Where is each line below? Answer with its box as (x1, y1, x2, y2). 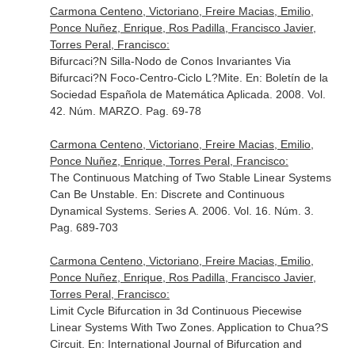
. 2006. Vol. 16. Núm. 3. (195, 204, 314, 217)
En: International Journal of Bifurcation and (87, 338, 302, 350)
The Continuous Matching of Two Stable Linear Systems (49, 171, 331, 184)
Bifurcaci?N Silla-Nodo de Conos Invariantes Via (49, 55, 291, 67)
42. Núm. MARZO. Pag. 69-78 (49, 105, 201, 117)
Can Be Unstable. (49, 188, 141, 200)
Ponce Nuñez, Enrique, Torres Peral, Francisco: (49, 155, 288, 167)
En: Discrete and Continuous (140, 188, 284, 200)
